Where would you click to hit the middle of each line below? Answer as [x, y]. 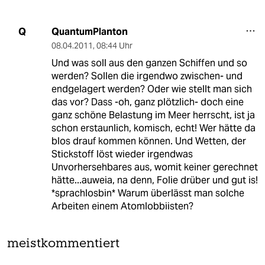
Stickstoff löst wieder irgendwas [122, 154]
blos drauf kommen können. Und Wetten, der [148, 141]
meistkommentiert [63, 244]
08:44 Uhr [114, 45]
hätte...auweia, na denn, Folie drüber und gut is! [154, 180]
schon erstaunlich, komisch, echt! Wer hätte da [153, 128]
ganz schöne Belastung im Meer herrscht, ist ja [153, 115]
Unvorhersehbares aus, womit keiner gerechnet [154, 167]
